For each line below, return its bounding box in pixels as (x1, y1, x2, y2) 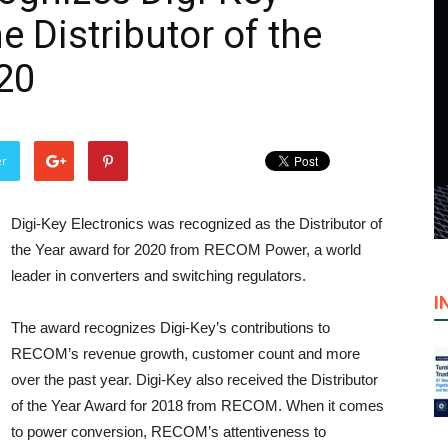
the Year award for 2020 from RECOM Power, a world (11, 241, 361, 258)
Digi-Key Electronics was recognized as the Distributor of (11, 215, 382, 232)
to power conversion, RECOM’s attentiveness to (11, 423, 326, 440)
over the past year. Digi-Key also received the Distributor (11, 371, 378, 388)
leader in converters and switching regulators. (11, 267, 306, 284)
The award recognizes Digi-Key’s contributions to (11, 319, 330, 336)
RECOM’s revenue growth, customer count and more (11, 345, 360, 362)
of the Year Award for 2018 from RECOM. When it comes (11, 397, 384, 414)
